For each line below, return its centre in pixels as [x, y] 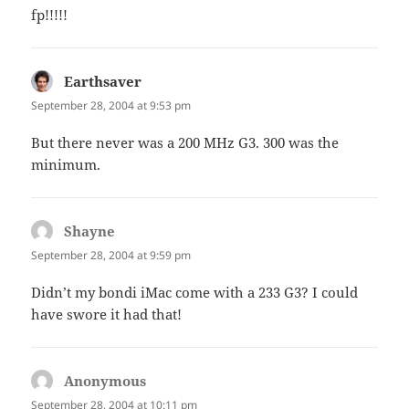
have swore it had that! [107, 315]
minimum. [66, 165]
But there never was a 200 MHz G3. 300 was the [185, 143]
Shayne [90, 231]
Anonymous [105, 381]
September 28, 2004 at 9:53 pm [111, 105]
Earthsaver [103, 81]
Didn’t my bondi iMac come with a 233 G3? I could [195, 293]
